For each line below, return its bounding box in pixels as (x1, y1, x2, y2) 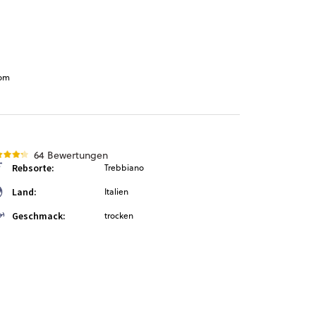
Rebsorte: (12, 162, 54, 174)
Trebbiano (104, 162, 144, 174)
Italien (104, 186, 128, 197)
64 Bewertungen (34, 148, 108, 162)
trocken (104, 209, 133, 221)
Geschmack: (12, 209, 66, 222)
